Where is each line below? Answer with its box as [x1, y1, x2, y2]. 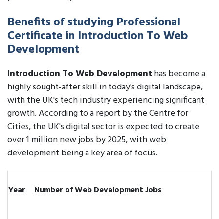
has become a [152, 67, 205, 81]
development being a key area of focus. [7, 146, 157, 160]
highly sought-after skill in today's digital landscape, [7, 80, 203, 94]
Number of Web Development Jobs [34, 184, 161, 197]
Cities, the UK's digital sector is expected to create [7, 120, 199, 134]
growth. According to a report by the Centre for [7, 107, 188, 121]
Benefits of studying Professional [7, 13, 180, 32]
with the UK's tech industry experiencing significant [7, 93, 204, 108]
